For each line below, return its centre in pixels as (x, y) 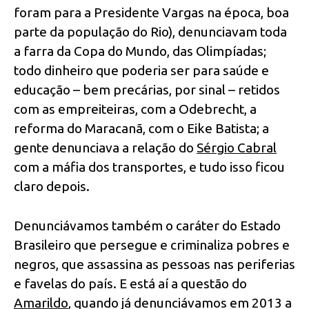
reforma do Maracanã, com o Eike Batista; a (141, 129)
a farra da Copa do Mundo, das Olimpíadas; (140, 51)
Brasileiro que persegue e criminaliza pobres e (152, 245)
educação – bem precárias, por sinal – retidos (147, 90)
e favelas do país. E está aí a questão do (130, 283)
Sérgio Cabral (237, 148)
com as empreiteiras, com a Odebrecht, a (135, 109)
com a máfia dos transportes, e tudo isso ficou (149, 167)
